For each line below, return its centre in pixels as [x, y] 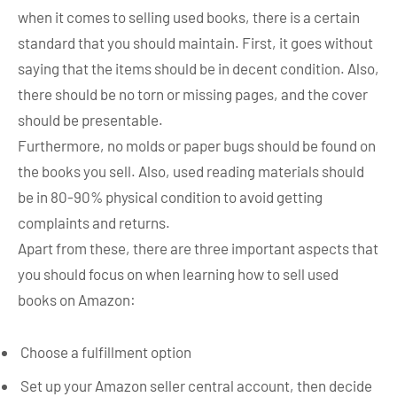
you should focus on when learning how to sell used [178, 273]
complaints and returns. [94, 222]
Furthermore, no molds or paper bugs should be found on [197, 145]
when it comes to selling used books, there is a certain [189, 16]
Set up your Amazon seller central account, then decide [196, 385]
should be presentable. [90, 119]
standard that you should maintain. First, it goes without [195, 42]
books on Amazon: [77, 299]
